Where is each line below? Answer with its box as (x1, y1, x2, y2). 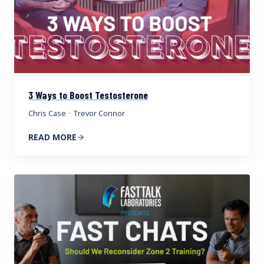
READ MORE (28, 131, 77, 143)
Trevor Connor (74, 108, 126, 119)
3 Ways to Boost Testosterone (28, 88, 148, 102)
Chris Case (28, 108, 66, 119)
